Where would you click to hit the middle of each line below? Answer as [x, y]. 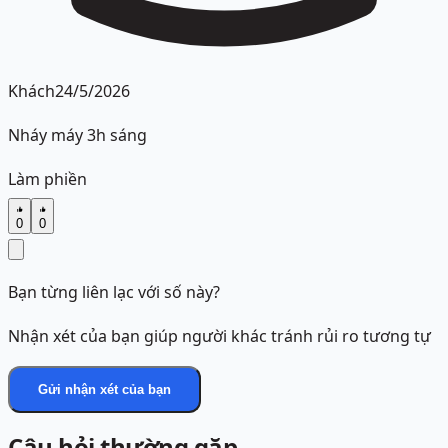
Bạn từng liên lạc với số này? [114, 292]
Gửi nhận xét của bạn [104, 390]
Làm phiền [47, 179]
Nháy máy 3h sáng [77, 135]
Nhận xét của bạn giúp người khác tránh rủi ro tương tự [219, 336]
